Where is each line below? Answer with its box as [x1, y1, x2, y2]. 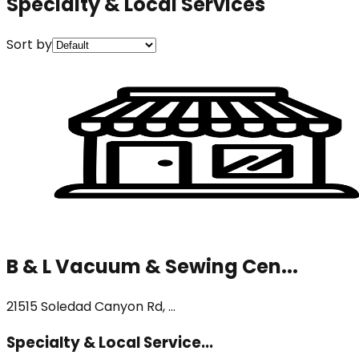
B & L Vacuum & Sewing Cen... [6, 252, 298, 280]
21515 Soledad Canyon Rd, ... [6, 296, 175, 316]
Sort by [6, 34, 52, 54]
